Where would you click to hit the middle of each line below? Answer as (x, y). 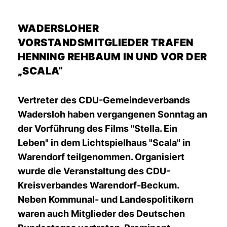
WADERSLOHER (59, 28)
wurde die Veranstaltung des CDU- (94, 171)
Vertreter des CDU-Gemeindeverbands (104, 100)
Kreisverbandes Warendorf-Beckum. (98, 185)
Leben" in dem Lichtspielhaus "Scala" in (104, 142)
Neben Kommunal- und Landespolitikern (106, 199)
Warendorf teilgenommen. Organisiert (101, 157)
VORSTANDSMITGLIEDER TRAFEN (106, 42)
